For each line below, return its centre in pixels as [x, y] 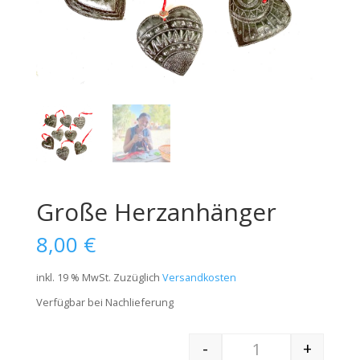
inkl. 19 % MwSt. [73, 277]
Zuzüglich [137, 277]
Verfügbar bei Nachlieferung [104, 302]
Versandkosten [199, 277]
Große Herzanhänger [156, 211]
